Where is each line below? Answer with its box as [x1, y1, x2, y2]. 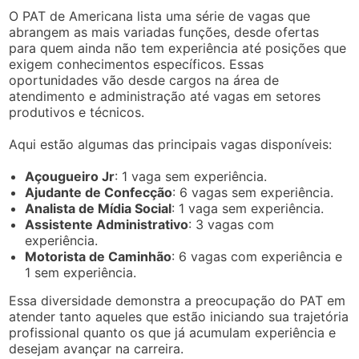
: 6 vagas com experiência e [171, 248, 343, 264]
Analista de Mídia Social [25, 200, 172, 216]
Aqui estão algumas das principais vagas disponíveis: [9, 135, 333, 152]
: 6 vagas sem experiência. [172, 184, 334, 200]
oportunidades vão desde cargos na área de [9, 71, 280, 88]
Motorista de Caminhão [25, 248, 172, 264]
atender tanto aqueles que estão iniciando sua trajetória [9, 308, 349, 325]
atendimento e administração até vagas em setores [9, 87, 321, 104]
